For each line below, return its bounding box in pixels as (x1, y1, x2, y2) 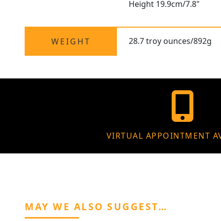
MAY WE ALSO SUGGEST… (25, 200, 167, 214)
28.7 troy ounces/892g (129, 36, 212, 47)
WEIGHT (51, 36, 91, 47)
